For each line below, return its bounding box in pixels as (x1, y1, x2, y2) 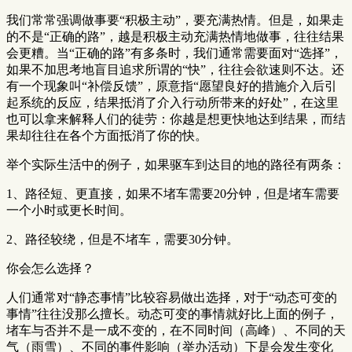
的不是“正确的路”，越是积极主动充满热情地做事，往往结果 (6, 29, 344, 43)
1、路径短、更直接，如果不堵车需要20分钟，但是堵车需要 (6, 186, 339, 200)
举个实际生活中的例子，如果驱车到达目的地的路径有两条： (6, 157, 346, 171)
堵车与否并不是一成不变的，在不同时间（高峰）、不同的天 (6, 323, 346, 337)
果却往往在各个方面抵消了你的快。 (6, 128, 207, 142)
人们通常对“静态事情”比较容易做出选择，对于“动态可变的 (6, 290, 337, 304)
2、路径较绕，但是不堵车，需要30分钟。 (6, 232, 239, 246)
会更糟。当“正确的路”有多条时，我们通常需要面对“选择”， (6, 46, 343, 60)
